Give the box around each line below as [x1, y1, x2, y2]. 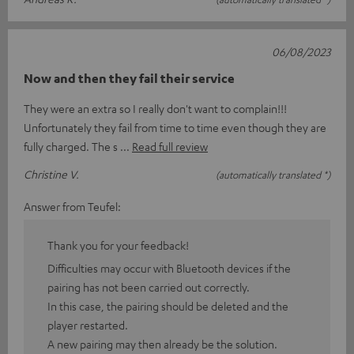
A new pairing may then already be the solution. [47, 337, 277, 352]
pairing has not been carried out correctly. [47, 280, 250, 295]
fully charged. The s [24, 139, 120, 154]
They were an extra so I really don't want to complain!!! [24, 101, 287, 116]
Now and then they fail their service [24, 70, 235, 87]
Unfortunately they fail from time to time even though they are [24, 120, 326, 135]
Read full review [132, 139, 208, 154]
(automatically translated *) [216, 168, 330, 182]
